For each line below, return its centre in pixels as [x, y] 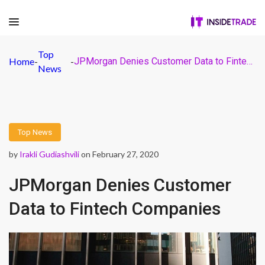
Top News [35, 132]
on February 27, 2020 [119, 154]
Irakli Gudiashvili [49, 154]
